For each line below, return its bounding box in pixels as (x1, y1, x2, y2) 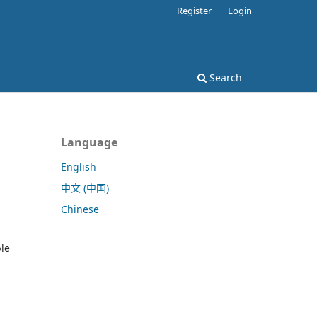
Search (207, 70, 242, 84)
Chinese (61, 202, 99, 216)
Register (177, 4, 212, 17)
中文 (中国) (61, 180, 109, 195)
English (61, 159, 96, 173)
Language (61, 134, 117, 150)
